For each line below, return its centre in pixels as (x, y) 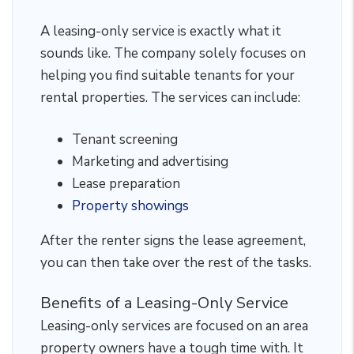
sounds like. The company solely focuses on (173, 53)
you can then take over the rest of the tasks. (176, 263)
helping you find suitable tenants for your (168, 75)
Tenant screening (125, 139)
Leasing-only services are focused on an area (174, 326)
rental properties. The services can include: (170, 98)
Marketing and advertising (150, 162)
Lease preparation (126, 184)
